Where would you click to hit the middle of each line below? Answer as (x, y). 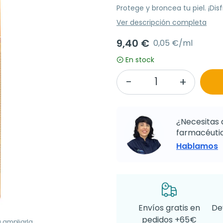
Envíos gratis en (169, 208)
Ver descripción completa (162, 23)
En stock (140, 60)
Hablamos (197, 146)
